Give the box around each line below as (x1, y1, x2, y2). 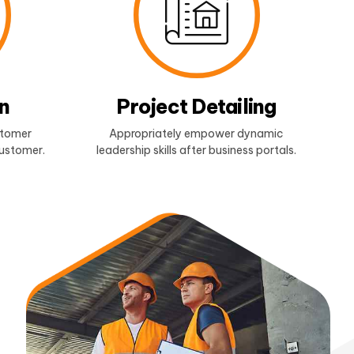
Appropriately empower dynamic (109, 126, 284, 141)
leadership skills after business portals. (96, 142, 296, 157)
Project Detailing (116, 94, 277, 120)
